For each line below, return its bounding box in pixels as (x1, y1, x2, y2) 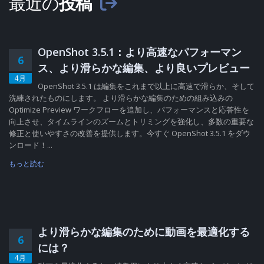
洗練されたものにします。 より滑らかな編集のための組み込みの (9, 93, 233, 103)
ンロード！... (9, 140, 52, 150)
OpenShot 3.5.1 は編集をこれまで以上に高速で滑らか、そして (38, 81, 255, 91)
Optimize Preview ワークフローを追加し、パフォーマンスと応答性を (9, 104, 249, 115)
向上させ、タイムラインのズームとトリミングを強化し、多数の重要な (9, 116, 254, 127)
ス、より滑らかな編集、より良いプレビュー (38, 61, 250, 75)
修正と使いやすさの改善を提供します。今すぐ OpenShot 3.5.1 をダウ (9, 128, 250, 138)
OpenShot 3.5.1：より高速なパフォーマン (38, 45, 242, 59)
